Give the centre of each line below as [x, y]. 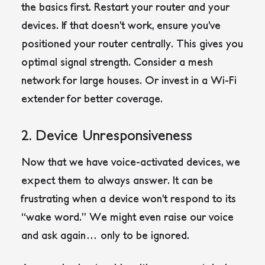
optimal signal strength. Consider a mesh [117, 62]
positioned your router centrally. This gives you [132, 44]
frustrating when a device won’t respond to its [129, 199]
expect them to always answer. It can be [117, 180]
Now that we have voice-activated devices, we [131, 162]
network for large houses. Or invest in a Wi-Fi [129, 80]
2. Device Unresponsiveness [107, 135]
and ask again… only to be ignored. [105, 235]
